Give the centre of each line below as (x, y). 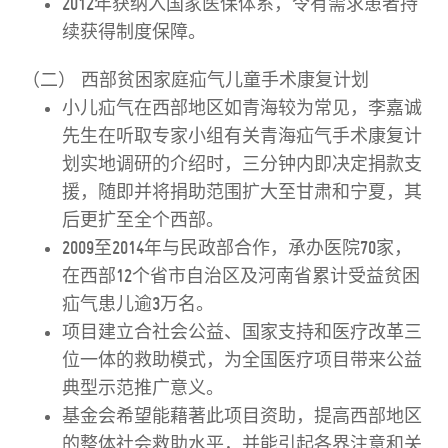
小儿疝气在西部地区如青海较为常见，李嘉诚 (242, 108)
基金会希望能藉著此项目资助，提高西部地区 (242, 416)
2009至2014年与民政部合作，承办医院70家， (237, 248)
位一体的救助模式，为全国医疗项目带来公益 (242, 360)
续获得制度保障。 (134, 32)
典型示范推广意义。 (143, 388)
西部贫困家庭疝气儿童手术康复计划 (225, 80)
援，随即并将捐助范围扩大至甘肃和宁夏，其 (242, 192)
